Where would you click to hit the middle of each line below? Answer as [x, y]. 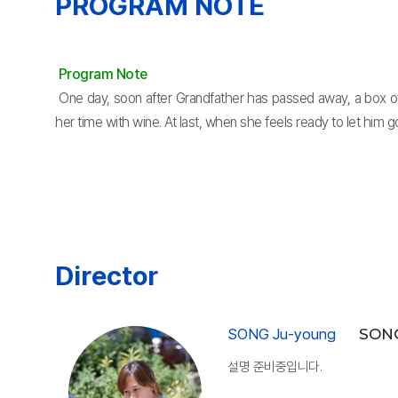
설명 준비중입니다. [275, 367]
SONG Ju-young [282, 334]
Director [107, 275]
